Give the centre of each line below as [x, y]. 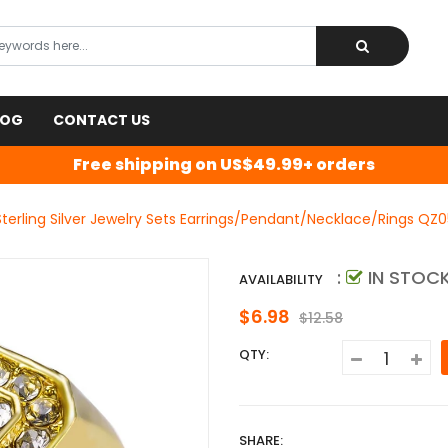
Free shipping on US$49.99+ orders [224, 164]
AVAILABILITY [281, 279]
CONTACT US [101, 120]
